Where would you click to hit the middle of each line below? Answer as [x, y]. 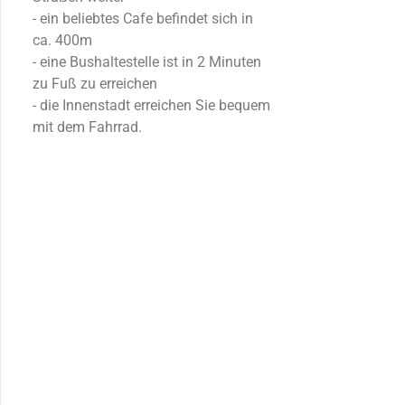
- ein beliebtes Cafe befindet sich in [143, 19]
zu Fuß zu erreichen [95, 84]
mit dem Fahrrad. [87, 127]
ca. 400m [62, 41]
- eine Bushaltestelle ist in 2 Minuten [147, 62]
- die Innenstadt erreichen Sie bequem [151, 106]
